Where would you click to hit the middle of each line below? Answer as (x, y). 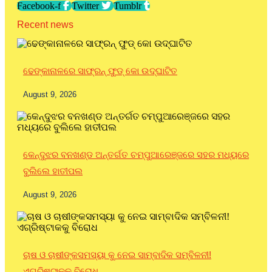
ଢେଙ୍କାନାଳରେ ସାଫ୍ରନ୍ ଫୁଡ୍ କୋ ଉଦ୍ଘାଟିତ (100, 71)
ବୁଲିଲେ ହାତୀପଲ (53, 171)
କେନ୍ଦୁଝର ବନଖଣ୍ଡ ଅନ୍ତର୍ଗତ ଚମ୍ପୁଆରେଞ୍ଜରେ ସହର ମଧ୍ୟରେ (136, 155)
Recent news (45, 25)
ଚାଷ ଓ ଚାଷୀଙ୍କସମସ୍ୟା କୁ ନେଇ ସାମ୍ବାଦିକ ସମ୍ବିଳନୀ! (117, 254)
